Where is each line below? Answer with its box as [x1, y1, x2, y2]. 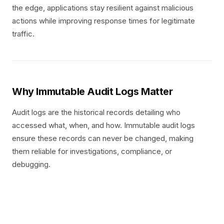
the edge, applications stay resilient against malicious [12, 3, 193, 12]
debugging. [12, 159, 50, 169]
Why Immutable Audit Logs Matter [12, 85, 173, 97]
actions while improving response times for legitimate [12, 16, 195, 25]
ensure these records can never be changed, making [12, 133, 193, 143]
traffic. [12, 29, 34, 38]
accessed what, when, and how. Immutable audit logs [12, 120, 195, 130]
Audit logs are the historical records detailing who [12, 107, 180, 117]
